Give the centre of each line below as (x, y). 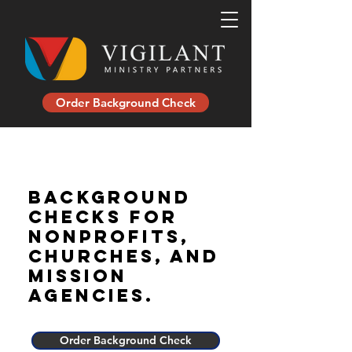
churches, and (124, 256)
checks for (103, 217)
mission (78, 276)
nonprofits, (109, 236)
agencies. (91, 295)
